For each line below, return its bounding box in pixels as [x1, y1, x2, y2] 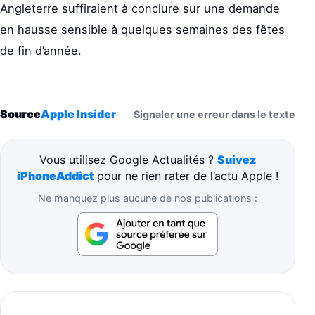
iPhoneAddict [17, 168, 94, 183]
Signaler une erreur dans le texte [134, 108, 295, 120]
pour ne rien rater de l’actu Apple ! [94, 168, 278, 183]
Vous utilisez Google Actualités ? [39, 152, 217, 167]
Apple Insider [41, 106, 116, 121]
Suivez [217, 152, 256, 167]
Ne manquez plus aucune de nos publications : [38, 191, 257, 204]
